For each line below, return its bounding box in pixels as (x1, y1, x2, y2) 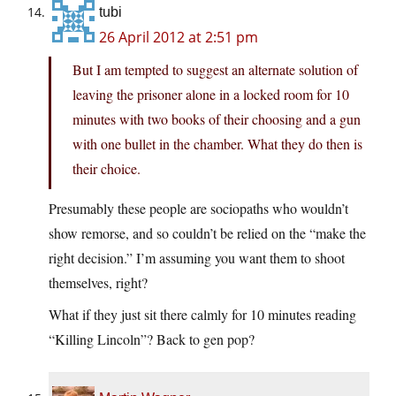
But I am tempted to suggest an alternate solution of (72, 60, 358, 80)
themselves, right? (49, 273, 148, 293)
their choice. (72, 159, 141, 179)
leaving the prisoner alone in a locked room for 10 (72, 85, 349, 104)
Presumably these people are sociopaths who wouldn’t (49, 199, 348, 218)
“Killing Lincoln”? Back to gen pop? (49, 330, 255, 349)
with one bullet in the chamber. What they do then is (72, 134, 362, 154)
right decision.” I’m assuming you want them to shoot (49, 248, 345, 268)
